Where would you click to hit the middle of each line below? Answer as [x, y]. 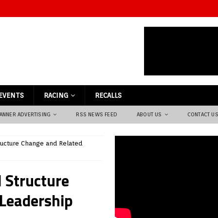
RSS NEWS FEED [97, 114]
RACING [56, 95]
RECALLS [108, 95]
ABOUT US [149, 114]
